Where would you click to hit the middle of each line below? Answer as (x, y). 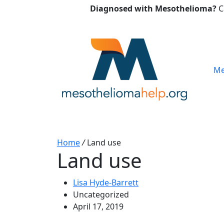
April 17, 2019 (98, 206)
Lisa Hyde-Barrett (106, 182)
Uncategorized (101, 194)
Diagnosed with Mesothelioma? (153, 9)
